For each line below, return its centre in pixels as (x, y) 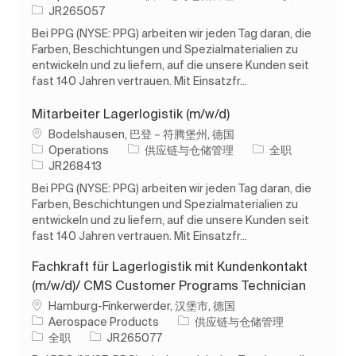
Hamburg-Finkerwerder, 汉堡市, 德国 (142, 306)
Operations (79, 150)
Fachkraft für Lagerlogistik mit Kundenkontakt (170, 266)
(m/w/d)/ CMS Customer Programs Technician (169, 285)
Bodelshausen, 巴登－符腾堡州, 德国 (141, 134)
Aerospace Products (104, 321)
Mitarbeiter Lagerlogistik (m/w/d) (131, 113)
